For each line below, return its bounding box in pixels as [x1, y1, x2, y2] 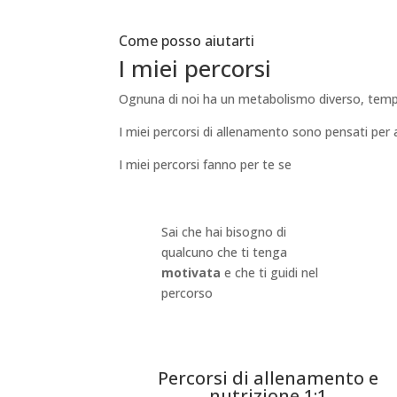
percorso [160, 284, 213, 302]
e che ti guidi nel [220, 264, 318, 282]
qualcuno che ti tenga [160, 244, 287, 261]
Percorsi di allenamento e [158, 366, 379, 391]
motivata [160, 264, 221, 282]
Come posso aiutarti [119, 30, 255, 51]
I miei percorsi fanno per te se [119, 155, 292, 173]
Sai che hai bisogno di [160, 223, 286, 241]
